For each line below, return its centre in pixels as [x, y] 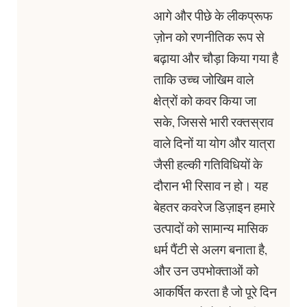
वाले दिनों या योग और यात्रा [214, 144]
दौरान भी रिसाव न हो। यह [211, 187]
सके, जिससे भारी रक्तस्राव [213, 123]
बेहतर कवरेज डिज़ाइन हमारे [214, 208]
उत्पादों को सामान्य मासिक [211, 229]
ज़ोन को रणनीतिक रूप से [209, 38]
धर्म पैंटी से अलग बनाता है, [210, 250]
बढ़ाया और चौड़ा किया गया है [216, 59]
